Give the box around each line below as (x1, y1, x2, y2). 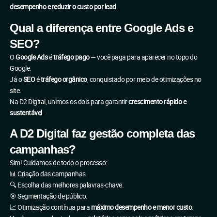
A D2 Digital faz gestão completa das (10, 127, 195, 140)
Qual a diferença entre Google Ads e (10, 21, 193, 34)
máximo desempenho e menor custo (91, 203, 192, 212)
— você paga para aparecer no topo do (89, 53, 197, 61)
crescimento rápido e (128, 97, 186, 106)
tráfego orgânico (40, 75, 87, 83)
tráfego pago (53, 53, 90, 61)
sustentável (10, 108, 42, 117)
